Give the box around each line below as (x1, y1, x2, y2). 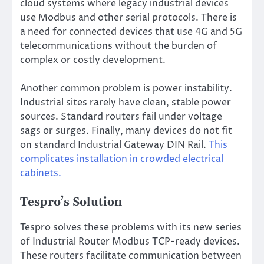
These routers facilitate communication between (20, 249, 242, 262)
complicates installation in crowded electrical (20, 152, 223, 166)
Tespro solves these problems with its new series (20, 220, 242, 234)
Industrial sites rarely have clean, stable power (20, 95, 231, 109)
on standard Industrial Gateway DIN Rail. (20, 138, 209, 151)
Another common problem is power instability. (20, 81, 232, 95)
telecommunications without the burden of (20, 39, 217, 52)
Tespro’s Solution (20, 195, 122, 209)
